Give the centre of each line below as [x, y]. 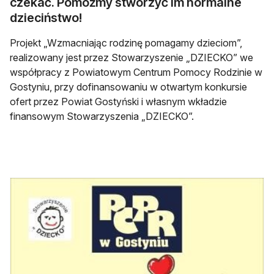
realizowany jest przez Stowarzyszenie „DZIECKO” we [131, 58]
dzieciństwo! [46, 18]
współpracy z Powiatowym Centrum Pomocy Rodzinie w [136, 72]
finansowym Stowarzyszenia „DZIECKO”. [102, 117]
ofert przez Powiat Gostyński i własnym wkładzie [118, 102]
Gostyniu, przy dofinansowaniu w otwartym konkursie [128, 87]
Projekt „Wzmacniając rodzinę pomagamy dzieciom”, [126, 43]
